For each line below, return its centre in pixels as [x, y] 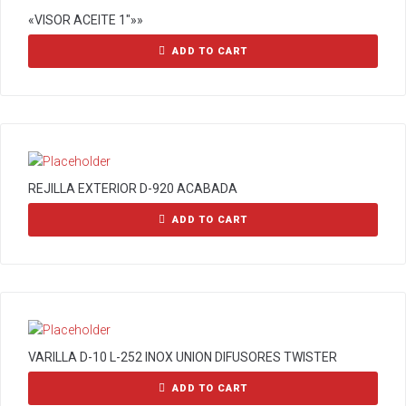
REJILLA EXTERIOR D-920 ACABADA [133, 188]
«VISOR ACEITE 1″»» [86, 20]
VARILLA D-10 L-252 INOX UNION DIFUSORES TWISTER [183, 357]
